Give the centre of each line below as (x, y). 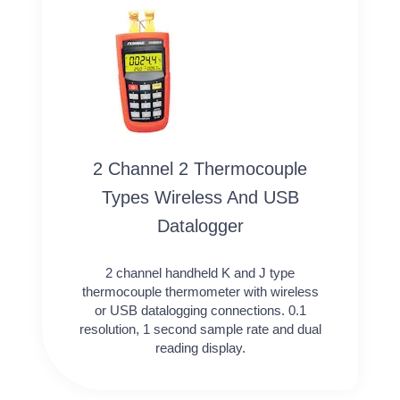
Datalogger (200, 225)
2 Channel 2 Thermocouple (200, 168)
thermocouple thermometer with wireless (200, 291)
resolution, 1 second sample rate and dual (200, 329)
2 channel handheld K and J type (200, 272)
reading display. (200, 347)
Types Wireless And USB (200, 197)
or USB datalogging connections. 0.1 (200, 310)
